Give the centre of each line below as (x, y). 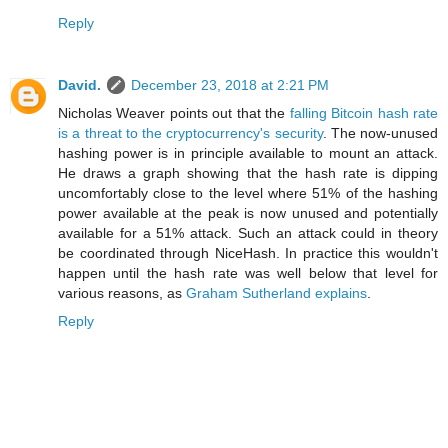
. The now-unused (380, 132)
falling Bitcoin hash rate (364, 112)
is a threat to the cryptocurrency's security (190, 132)
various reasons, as (122, 292)
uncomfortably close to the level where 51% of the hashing (248, 192)
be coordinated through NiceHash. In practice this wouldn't (248, 252)
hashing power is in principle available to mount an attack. (248, 152)
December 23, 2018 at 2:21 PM (230, 84)
